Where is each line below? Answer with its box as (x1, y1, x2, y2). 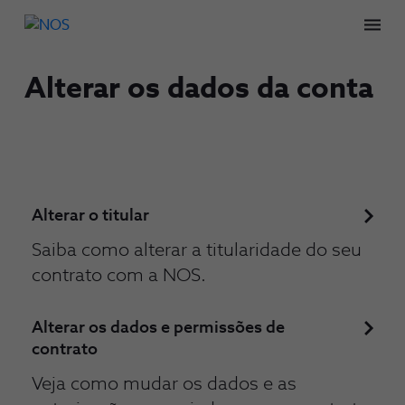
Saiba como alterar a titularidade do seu (32, 241, 362, 259)
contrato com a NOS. (32, 267, 206, 285)
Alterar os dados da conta (24, 75, 373, 104)
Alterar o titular (32, 208, 149, 224)
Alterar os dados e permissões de (32, 320, 285, 336)
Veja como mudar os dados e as (32, 375, 297, 393)
